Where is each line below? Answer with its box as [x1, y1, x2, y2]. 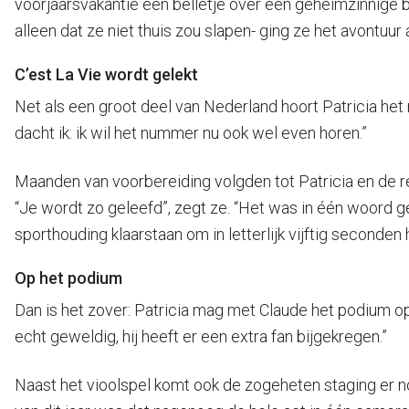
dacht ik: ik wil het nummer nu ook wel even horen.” [15, 123, 367, 142]
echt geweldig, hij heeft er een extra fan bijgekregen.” [15, 327, 387, 346]
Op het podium [15, 268, 122, 288]
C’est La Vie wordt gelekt [15, 65, 198, 84]
